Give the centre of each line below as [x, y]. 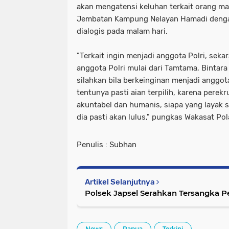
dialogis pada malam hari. [122, 31]
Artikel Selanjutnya [121, 182]
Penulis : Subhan [107, 144]
